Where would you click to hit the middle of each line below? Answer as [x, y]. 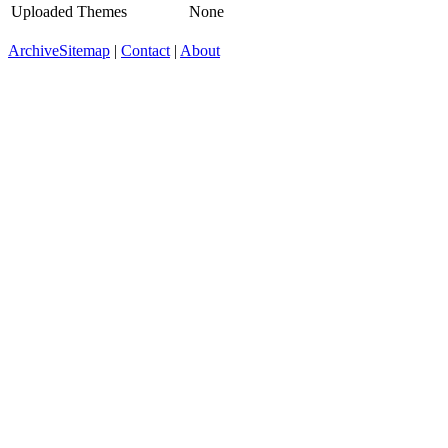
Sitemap [84, 50]
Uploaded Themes [69, 11]
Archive [33, 50]
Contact [145, 50]
